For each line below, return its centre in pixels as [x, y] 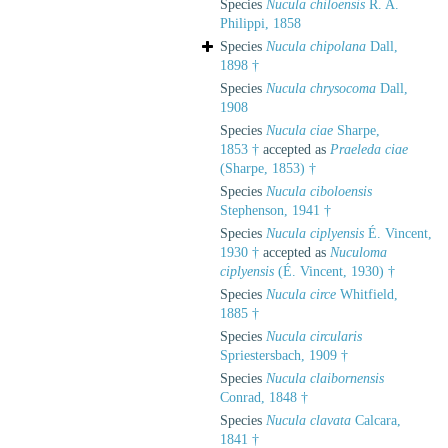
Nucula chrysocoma [321, 88]
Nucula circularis [314, 336]
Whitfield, [367, 294]
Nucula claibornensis [325, 378]
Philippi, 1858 [260, 23]
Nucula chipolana [316, 46]
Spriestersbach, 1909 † [284, 355]
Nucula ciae [299, 130]
